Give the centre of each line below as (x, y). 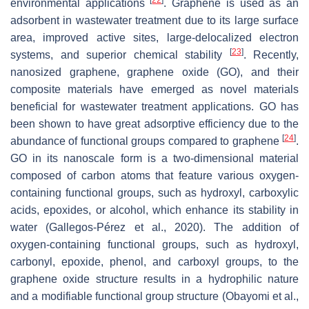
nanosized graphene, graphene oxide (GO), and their (154, 72)
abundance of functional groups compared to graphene (146, 141)
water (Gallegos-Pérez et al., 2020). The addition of (154, 227)
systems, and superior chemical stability (120, 54)
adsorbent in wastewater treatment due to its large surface (154, 20)
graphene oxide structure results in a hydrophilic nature (154, 279)
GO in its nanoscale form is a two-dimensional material (154, 158)
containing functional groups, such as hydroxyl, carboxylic (154, 192)
